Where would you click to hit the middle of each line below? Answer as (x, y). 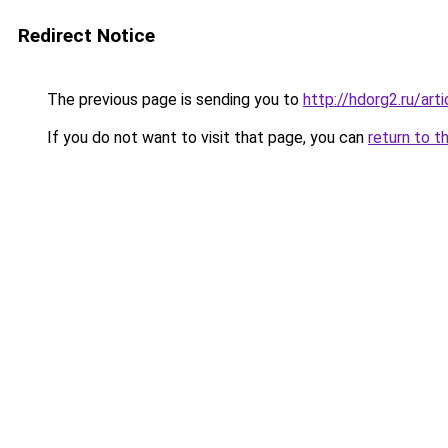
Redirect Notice (86, 35)
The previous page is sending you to (173, 99)
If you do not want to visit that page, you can (205, 137)
